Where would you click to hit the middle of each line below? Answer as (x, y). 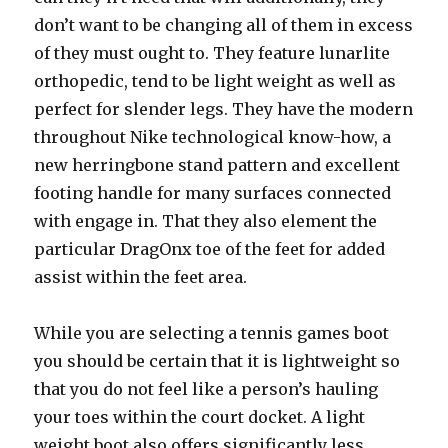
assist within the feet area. (141, 277)
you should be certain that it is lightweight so (217, 361)
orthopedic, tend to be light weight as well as (215, 81)
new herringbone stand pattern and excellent (217, 165)
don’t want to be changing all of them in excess (224, 25)
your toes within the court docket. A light (200, 417)
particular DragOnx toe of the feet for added (210, 249)
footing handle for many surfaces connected (213, 193)
